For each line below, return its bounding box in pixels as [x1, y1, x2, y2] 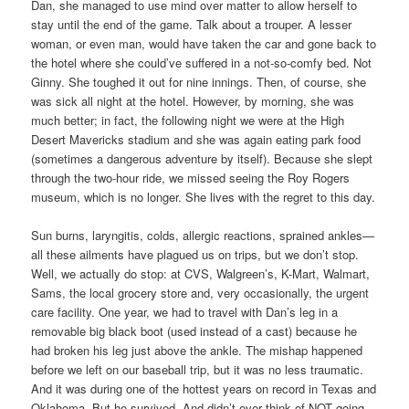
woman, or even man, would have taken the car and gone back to [31, 34, 377, 52]
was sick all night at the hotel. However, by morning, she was [31, 91, 355, 110]
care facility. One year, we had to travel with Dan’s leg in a [31, 302, 339, 320]
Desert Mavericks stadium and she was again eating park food [31, 130, 362, 148]
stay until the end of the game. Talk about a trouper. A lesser [31, 15, 352, 33]
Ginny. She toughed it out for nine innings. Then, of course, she [31, 72, 367, 90]
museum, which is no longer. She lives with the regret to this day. [31, 187, 376, 205]
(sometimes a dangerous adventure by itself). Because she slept [31, 149, 373, 167]
